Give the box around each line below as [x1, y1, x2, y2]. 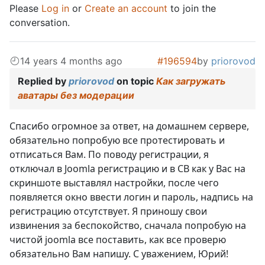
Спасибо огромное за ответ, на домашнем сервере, [9, 119, 249, 132]
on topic [114, 75, 156, 87]
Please [9, 2, 41, 14]
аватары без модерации [18, 89, 134, 101]
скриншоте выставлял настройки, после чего [9, 176, 219, 189]
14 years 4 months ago [20, 54, 122, 67]
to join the [167, 2, 216, 14]
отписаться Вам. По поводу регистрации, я [9, 147, 209, 161]
